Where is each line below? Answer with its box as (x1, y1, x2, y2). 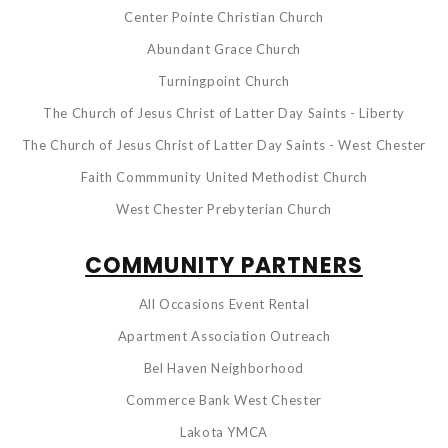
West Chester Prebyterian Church (115, 200, 333, 217)
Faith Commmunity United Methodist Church (80, 168, 368, 185)
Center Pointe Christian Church (124, 8, 324, 25)
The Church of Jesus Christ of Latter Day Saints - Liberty (42, 104, 406, 121)
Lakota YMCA (179, 423, 269, 440)
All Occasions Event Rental (138, 295, 310, 312)
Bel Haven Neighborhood (143, 359, 305, 376)
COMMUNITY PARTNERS (85, 249, 363, 281)
